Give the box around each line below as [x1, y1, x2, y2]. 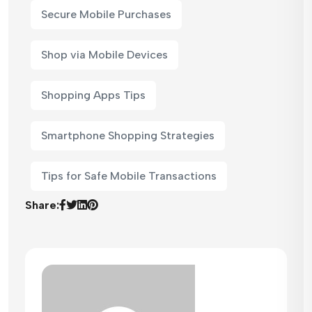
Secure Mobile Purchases [41, 7, 171, 21]
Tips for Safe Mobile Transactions [41, 169, 217, 182]
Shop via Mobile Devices [41, 47, 168, 61]
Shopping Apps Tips [41, 88, 146, 102]
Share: [25, 198, 59, 212]
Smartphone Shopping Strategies [41, 128, 214, 142]
